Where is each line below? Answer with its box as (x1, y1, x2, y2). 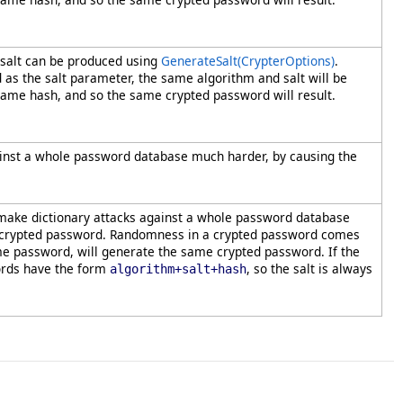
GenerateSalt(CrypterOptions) (161, 52, 335, 69)
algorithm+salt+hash (110, 262, 246, 276)
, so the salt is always (246, 260, 372, 277)
